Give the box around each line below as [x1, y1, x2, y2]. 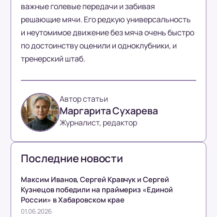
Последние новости [21, 151, 123, 166]
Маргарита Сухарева [60, 104, 158, 118]
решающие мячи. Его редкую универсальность [21, 14, 191, 25]
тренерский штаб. [21, 53, 86, 64]
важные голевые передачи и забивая [21, 1, 155, 12]
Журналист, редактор [60, 117, 138, 128]
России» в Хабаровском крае [21, 195, 124, 205]
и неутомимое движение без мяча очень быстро [21, 27, 195, 38]
